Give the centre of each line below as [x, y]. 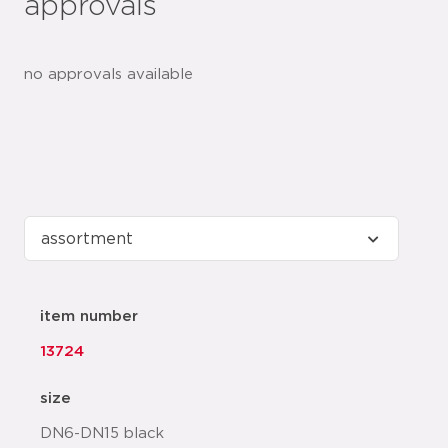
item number [89, 317]
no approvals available [108, 74]
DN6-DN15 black [102, 434]
